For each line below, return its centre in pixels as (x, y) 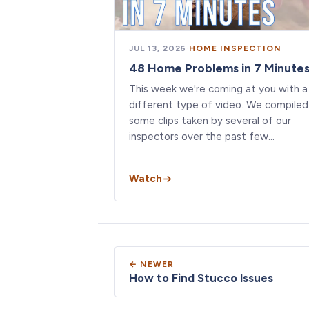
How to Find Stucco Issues (201, 278)
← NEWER (151, 264)
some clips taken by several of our (210, 120)
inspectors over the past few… (202, 136)
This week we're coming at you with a (218, 89)
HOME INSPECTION (235, 48)
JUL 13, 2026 (158, 48)
